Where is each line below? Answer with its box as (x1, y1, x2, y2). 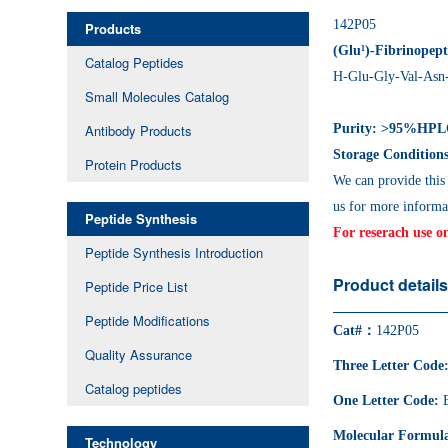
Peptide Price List (85, 277, 189, 297)
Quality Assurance (85, 345, 193, 365)
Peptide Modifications (85, 311, 211, 331)
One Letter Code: (333, 392, 444, 408)
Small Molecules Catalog (85, 87, 230, 107)
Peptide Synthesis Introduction (85, 243, 264, 263)
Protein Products (85, 155, 183, 175)
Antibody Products (85, 121, 193, 141)
